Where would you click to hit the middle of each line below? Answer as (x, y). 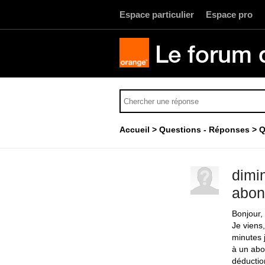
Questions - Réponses (204, 130)
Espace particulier (157, 14)
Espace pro (229, 14)
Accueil (135, 130)
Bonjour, (247, 214)
